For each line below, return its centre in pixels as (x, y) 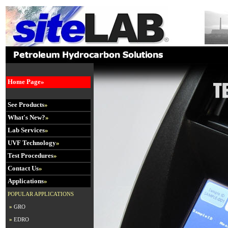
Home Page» (25, 82)
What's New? (26, 117)
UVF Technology (32, 143)
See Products (26, 105)
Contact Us (23, 168)
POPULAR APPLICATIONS (40, 194)
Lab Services (26, 130)
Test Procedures (31, 155)
